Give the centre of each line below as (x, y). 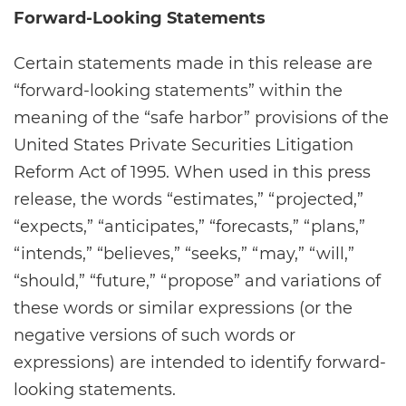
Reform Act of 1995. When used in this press (192, 172)
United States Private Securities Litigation (184, 145)
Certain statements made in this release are (193, 63)
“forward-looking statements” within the (178, 91)
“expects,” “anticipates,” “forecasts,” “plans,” (189, 227)
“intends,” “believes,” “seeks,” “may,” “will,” (184, 254)
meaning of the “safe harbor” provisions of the (201, 118)
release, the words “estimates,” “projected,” (188, 199)
